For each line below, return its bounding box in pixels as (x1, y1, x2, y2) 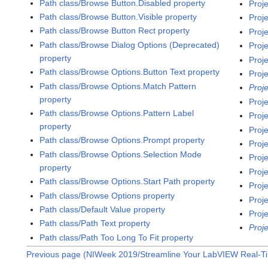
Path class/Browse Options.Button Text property (39, 67, 220, 77)
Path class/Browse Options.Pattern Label (39, 108, 194, 118)
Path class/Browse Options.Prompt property (39, 135, 205, 145)
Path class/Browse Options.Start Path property (39, 176, 215, 187)
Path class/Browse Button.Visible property (39, 12, 197, 22)
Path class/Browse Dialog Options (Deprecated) (39, 39, 220, 50)
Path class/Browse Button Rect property (39, 26, 190, 36)
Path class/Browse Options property (39, 190, 175, 200)
